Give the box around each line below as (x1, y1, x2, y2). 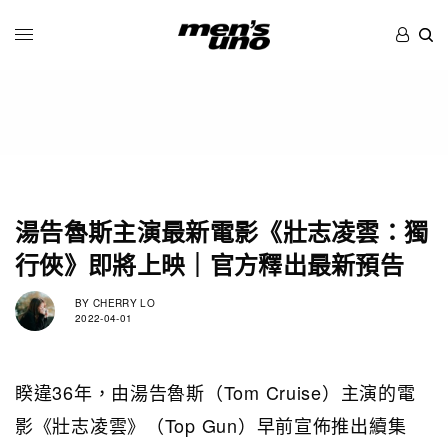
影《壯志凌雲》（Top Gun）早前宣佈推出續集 (15, 411, 407, 438)
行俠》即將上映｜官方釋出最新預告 (15, 246, 405, 281)
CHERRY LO (89, 296, 155, 311)
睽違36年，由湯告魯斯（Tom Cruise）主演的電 (15, 378, 416, 405)
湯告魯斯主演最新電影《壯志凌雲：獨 (15, 213, 429, 248)
